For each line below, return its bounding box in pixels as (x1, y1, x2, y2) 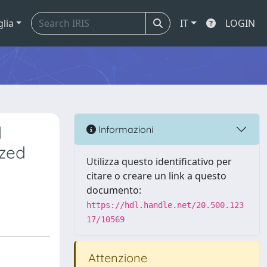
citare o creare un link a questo (86, 169, 226, 182)
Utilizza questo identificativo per (86, 155, 232, 168)
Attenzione (85, 250, 147, 265)
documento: (86, 184, 141, 197)
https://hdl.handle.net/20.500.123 (86, 200, 244, 210)
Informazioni (96, 123, 153, 135)
